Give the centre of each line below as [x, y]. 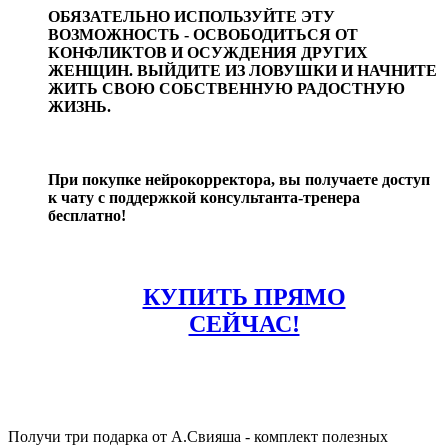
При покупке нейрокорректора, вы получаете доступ [239, 179]
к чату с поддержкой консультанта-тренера [204, 197]
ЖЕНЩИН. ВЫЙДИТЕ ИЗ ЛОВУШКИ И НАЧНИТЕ [242, 70]
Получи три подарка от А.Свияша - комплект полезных [198, 437]
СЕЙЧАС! [244, 324]
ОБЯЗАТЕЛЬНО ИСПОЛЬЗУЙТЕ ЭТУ [191, 16]
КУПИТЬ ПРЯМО [244, 297]
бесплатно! [87, 215]
